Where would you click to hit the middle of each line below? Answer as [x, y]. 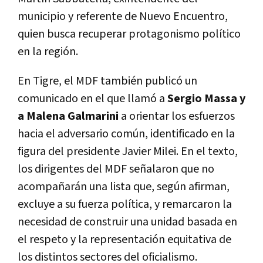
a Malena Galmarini [68, 116]
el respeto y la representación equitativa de [124, 239]
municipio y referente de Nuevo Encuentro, [123, 16]
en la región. [48, 51]
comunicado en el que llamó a [92, 98]
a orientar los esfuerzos [177, 116]
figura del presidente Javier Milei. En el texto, [128, 151]
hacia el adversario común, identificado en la [126, 134]
